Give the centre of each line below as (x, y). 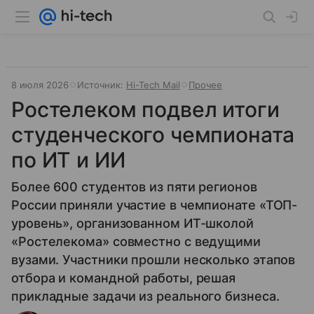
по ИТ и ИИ (68, 160)
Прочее (205, 85)
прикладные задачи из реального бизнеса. (145, 296)
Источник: (102, 85)
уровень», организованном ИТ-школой (132, 223)
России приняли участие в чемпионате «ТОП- (155, 205)
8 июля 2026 (40, 85)
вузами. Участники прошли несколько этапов (153, 260)
